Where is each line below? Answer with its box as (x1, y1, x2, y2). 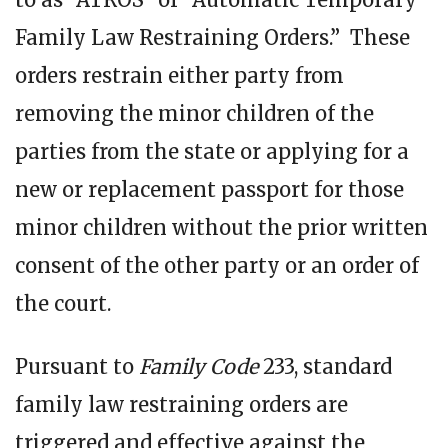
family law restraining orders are (15, 391, 348, 417)
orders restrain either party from (15, 62, 344, 88)
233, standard (258, 353, 392, 379)
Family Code (139, 353, 258, 379)
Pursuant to (15, 353, 139, 379)
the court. (15, 290, 111, 316)
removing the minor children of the (15, 100, 374, 126)
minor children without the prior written (15, 214, 428, 240)
